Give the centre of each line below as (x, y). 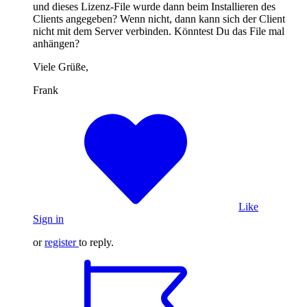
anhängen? (56, 43)
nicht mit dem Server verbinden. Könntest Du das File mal (159, 31)
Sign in (48, 219)
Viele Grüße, (61, 66)
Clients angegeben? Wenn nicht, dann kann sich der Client (159, 19)
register (60, 242)
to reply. (96, 242)
